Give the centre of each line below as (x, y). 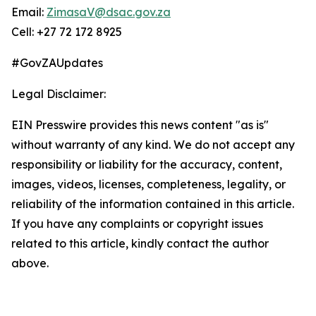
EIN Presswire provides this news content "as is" (140, 125)
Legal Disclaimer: (59, 94)
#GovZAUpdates (57, 63)
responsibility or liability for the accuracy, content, (147, 164)
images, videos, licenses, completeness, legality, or (148, 184)
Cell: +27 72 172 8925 (67, 32)
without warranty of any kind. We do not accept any (153, 145)
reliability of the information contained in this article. (153, 204)
